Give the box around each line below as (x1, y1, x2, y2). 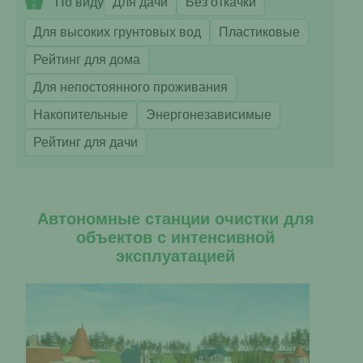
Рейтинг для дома (33, 53, 140, 66)
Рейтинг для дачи (33, 135, 138, 149)
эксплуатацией (116, 247, 235, 265)
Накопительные (33, 108, 128, 122)
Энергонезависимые (146, 108, 271, 122)
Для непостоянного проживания (33, 80, 228, 94)
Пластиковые (219, 25, 300, 39)
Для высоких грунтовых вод (33, 25, 201, 39)
